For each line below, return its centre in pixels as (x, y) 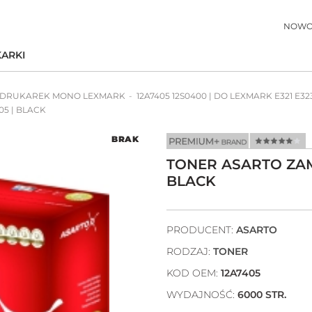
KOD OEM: (194, 273)
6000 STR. (262, 294)
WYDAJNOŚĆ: (202, 294)
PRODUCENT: (201, 229)
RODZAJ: (190, 251)
